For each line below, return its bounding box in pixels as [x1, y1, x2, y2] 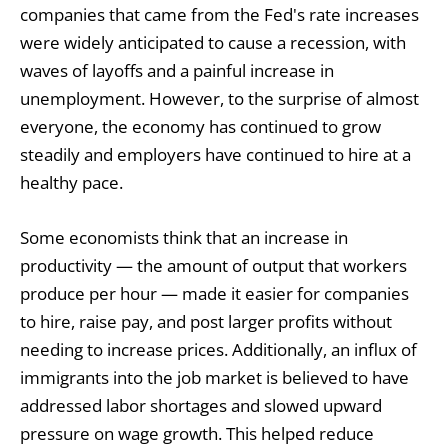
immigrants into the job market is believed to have [20, 365, 409, 389]
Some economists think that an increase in [20, 225, 348, 249]
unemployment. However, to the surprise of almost [20, 87, 419, 111]
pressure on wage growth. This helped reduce [20, 421, 374, 445]
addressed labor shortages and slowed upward [20, 393, 382, 417]
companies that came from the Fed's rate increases [20, 3, 419, 27]
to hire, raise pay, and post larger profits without [20, 309, 392, 333]
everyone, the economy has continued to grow [20, 115, 381, 139]
